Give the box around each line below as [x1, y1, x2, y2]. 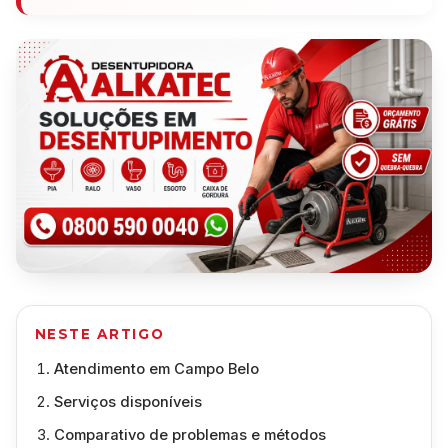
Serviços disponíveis [53, 393, 202, 412]
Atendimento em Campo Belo [53, 360, 259, 379]
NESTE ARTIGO [34, 326, 165, 343]
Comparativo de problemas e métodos [53, 426, 326, 445]
